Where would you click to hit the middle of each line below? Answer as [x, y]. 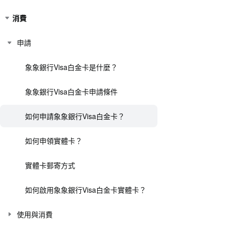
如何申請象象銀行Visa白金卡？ [75, 116]
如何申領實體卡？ [54, 141]
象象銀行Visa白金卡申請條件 [71, 91]
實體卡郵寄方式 [50, 165]
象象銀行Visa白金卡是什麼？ [71, 67]
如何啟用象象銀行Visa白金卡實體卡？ [86, 190]
